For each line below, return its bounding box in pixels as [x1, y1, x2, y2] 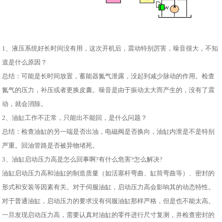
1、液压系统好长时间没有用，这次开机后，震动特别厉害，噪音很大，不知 [2, 44, 219, 52]
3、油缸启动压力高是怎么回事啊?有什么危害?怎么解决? [2, 155, 163, 163]
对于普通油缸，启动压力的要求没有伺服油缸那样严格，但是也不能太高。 [2, 197, 215, 205]
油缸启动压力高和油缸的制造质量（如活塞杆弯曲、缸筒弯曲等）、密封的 [2, 169, 215, 177]
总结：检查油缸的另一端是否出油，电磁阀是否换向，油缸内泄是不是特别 [2, 127, 215, 135]
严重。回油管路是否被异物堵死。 [2, 141, 99, 149]
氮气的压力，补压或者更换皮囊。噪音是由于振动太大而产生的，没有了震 [2, 86, 215, 94]
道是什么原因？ [2, 58, 48, 66]
